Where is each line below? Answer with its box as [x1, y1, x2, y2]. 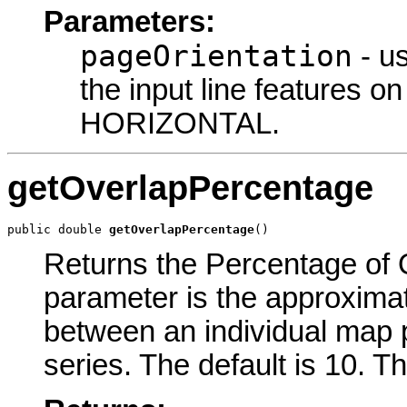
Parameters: [44, 5, 215, 38]
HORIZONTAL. [80, 106, 280, 140]
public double [7, 222, 109, 236]
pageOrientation [80, 38, 352, 74]
